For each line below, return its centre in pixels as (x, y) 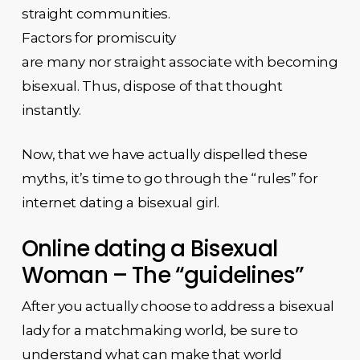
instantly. (51, 110)
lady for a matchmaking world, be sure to (160, 330)
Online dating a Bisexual (149, 248)
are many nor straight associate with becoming (180, 61)
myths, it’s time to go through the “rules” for (170, 178)
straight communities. (96, 13)
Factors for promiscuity (99, 37)
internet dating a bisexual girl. (120, 202)
